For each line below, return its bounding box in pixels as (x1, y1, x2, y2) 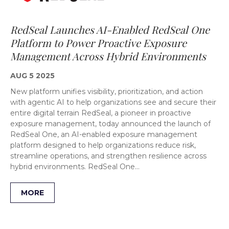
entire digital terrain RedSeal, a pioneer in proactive (10, 108, 191, 118)
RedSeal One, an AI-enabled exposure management (10, 130, 197, 139)
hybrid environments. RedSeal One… (10, 162, 140, 171)
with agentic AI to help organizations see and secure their (10, 98, 216, 107)
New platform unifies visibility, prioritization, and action (10, 87, 203, 96)
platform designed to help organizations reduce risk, (10, 141, 196, 150)
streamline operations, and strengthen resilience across (10, 151, 207, 161)
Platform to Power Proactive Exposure (10, 36, 187, 50)
